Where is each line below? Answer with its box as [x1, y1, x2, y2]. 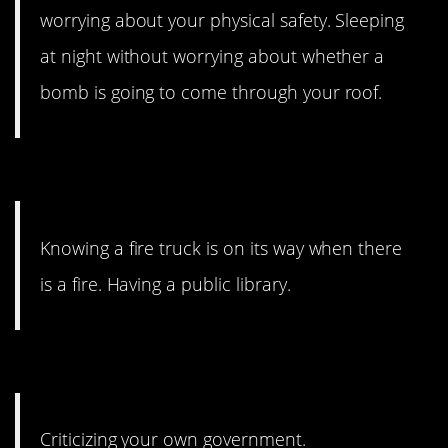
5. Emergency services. [15, 153, 350, 197]
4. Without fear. [15, 344, 228, 388]
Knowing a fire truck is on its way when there [40, 235, 403, 260]
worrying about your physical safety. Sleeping [40, 8, 405, 33]
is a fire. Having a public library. [40, 271, 291, 296]
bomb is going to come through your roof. [40, 80, 383, 105]
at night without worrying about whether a [40, 44, 385, 69]
